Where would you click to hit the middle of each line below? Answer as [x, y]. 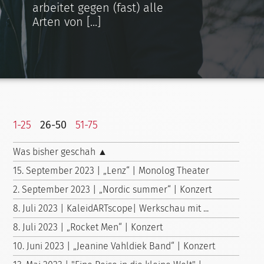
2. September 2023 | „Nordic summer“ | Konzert [112, 189]
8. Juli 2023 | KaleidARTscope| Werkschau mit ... [111, 208]
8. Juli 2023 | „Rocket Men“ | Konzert [88, 227]
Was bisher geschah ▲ [60, 152]
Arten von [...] [67, 22]
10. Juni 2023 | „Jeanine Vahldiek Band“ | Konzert [114, 246]
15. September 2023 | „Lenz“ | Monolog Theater [111, 171]
